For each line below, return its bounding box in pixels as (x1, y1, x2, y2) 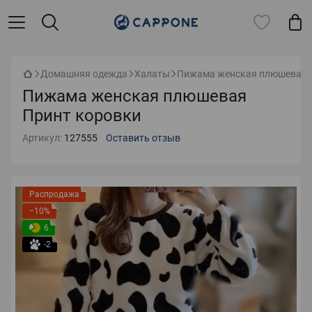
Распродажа (29, 189, 79, 199)
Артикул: (22, 132, 62, 143)
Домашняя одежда (40, 68, 127, 79)
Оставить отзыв (106, 132, 180, 143)
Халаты (134, 68, 170, 79)
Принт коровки (22, 106, 141, 125)
